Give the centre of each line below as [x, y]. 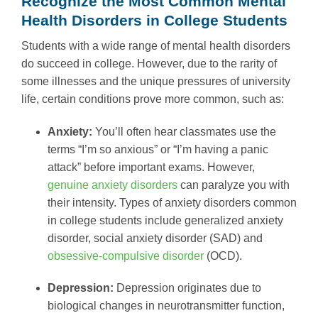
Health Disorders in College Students [154, 20]
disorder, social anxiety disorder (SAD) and [155, 238]
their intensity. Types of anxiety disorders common [172, 202]
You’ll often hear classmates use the [185, 131]
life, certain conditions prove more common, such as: [153, 99]
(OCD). [223, 256]
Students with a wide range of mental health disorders [156, 45]
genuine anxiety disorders [112, 185]
